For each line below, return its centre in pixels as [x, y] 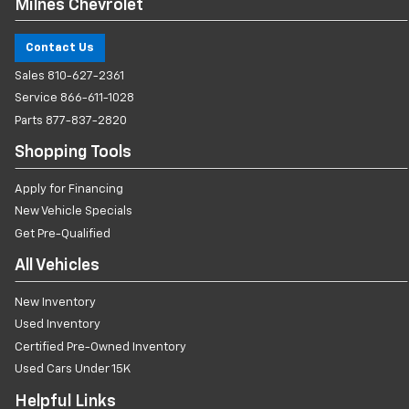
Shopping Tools [73, 153]
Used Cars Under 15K [73, 370]
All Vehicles [57, 266]
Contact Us [60, 48]
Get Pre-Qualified [63, 234]
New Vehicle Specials [73, 212]
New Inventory [55, 302]
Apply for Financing [69, 189]
